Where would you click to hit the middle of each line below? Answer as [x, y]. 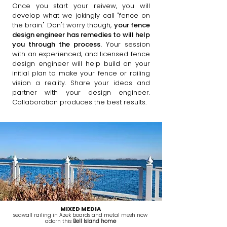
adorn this [59, 221]
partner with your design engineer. [81, 92]
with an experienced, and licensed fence [81, 54]
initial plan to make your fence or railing [81, 73]
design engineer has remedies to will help [81, 35]
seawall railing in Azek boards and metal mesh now [80, 215]
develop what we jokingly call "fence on [81, 15]
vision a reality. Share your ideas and [81, 83]
